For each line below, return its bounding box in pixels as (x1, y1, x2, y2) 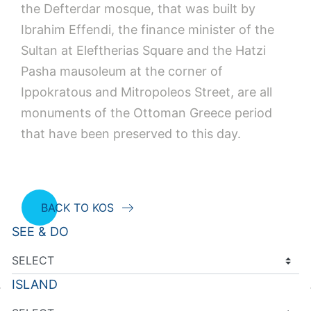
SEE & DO (12, 224, 69, 239)
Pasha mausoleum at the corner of (21, 63, 223, 78)
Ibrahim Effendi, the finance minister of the (21, 22, 274, 37)
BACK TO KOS (41, 200, 114, 215)
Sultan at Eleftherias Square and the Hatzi (21, 42, 266, 58)
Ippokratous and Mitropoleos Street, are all (21, 84, 272, 99)
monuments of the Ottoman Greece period (21, 105, 272, 120)
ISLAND (12, 276, 58, 292)
